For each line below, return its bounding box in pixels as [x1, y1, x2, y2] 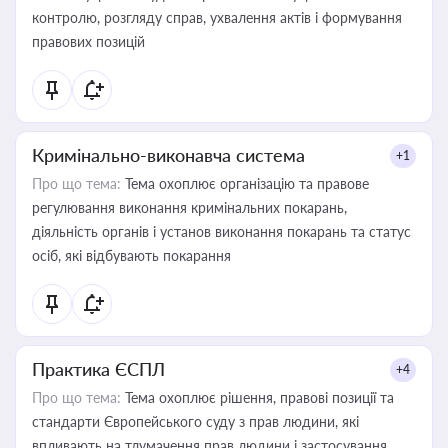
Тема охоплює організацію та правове [121, 175, 369, 192]
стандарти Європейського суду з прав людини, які [32, 413, 359, 430]
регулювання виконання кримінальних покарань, [32, 199, 347, 216]
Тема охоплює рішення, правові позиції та [121, 389, 394, 406]
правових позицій [32, 33, 145, 50]
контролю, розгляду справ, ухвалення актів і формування [32, 9, 402, 26]
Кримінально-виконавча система [32, 144, 305, 166]
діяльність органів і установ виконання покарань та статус [32, 223, 411, 240]
